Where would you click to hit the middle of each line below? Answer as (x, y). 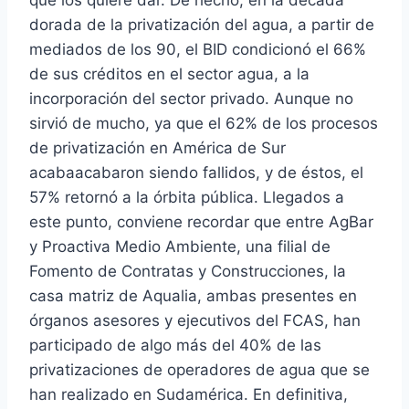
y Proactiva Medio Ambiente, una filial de (180, 246)
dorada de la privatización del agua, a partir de (202, 24)
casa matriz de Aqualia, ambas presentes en (193, 295)
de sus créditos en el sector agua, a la (169, 73)
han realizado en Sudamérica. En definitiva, (189, 394)
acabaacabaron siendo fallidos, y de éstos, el (196, 172)
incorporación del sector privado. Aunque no (191, 98)
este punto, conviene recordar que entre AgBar (201, 221)
